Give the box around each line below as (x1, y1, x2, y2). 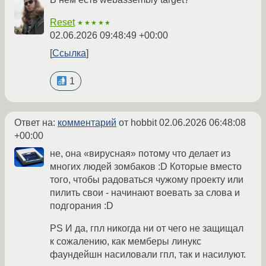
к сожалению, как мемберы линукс (50, 236, 201, 247)
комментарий (58, 118, 116, 128)
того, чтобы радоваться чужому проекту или (50, 175, 243, 185)
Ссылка (52, 47, 86, 58)
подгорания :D (50, 201, 113, 211)
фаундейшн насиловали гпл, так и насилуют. (50, 249, 246, 260)
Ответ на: (14, 118, 58, 128)
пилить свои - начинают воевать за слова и (50, 188, 240, 198)
